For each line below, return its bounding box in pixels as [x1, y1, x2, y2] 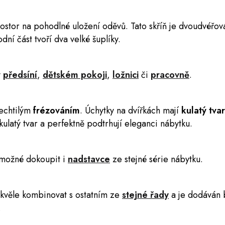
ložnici [113, 68, 139, 81]
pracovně [151, 68, 189, 81]
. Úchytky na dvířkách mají [80, 104, 179, 117]
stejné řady [122, 188, 169, 201]
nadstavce [68, 153, 110, 166]
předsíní [3, 68, 37, 81]
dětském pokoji [43, 68, 107, 81]
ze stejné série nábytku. [110, 153, 203, 166]
